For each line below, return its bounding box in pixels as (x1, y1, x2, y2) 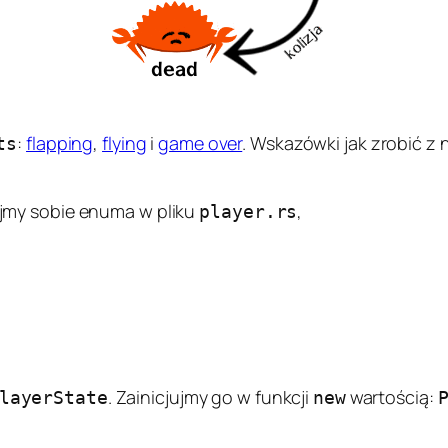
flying (102, 131, 147, 155)
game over (158, 131, 243, 155)
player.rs (199, 201, 298, 222)
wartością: (345, 385, 438, 409)
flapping (26, 131, 94, 155)
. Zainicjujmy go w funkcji (107, 385, 314, 409)
